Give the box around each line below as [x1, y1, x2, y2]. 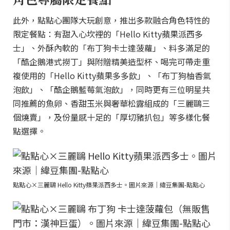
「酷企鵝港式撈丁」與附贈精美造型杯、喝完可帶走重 [13, 55, 210, 68]
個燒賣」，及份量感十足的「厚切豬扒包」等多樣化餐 [13, 111, 210, 123]
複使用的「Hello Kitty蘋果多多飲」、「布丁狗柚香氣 [13, 69, 211, 82]
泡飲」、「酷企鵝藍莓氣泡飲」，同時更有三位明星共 [13, 83, 210, 95]
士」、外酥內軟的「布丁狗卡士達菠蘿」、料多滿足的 [13, 42, 210, 54]
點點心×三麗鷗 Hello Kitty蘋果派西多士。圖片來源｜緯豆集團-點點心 [13, 180, 205, 189]
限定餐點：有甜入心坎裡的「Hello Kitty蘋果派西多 [13, 28, 203, 40]
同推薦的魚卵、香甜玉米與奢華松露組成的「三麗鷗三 [13, 97, 210, 109]
